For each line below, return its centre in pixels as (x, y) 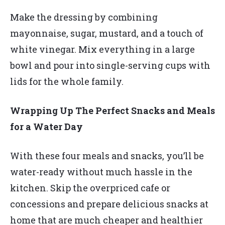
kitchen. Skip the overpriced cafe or (90, 188)
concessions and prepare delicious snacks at (109, 204)
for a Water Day (47, 127)
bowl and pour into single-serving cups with (110, 66)
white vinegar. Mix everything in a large (102, 49)
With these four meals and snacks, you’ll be (107, 156)
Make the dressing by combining (84, 17)
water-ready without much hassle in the (101, 172)
